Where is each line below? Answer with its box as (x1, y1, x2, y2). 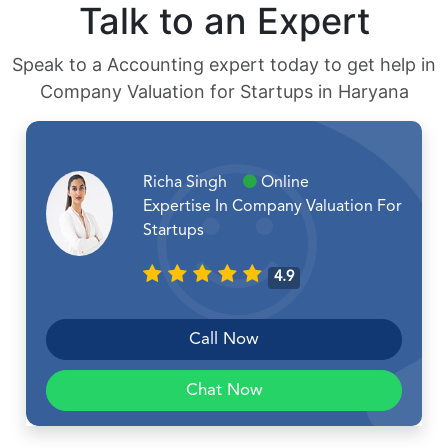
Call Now (189, 331, 259, 349)
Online (256, 175, 309, 192)
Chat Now (185, 382, 263, 400)
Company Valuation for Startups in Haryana (39, 81, 409, 103)
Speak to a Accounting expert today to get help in (12, 54, 436, 76)
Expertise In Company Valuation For (142, 199, 402, 216)
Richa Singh (142, 175, 243, 192)
